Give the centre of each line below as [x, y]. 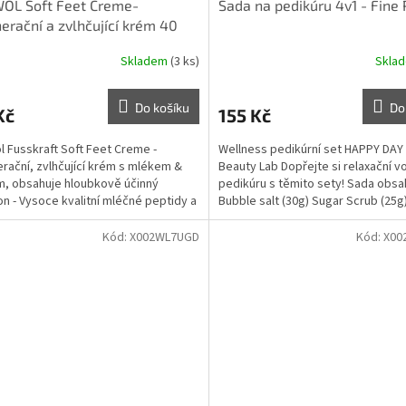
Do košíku [162, 107]
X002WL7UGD [164, 238]
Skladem [145, 62]
